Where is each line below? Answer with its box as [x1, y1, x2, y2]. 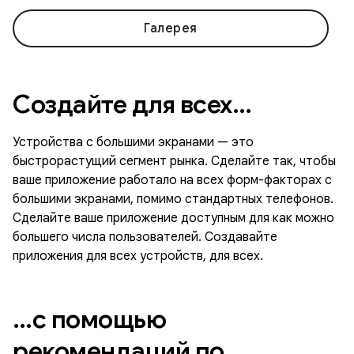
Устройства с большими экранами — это [13, 134, 254, 151]
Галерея [144, 21, 198, 37]
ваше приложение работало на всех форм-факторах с [13, 172, 332, 189]
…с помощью [13, 303, 166, 336]
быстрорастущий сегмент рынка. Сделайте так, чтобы [13, 153, 336, 170]
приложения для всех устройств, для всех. [13, 248, 263, 265]
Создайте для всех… [13, 88, 251, 121]
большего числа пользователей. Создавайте [13, 229, 277, 246]
